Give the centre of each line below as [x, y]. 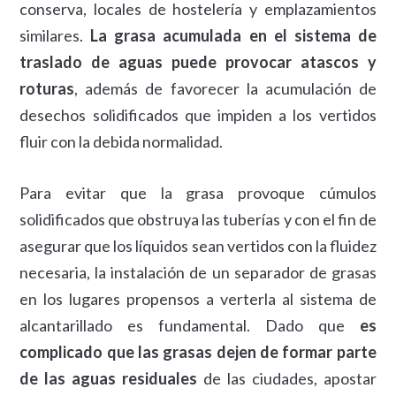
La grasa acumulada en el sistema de [233, 35]
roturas [47, 88]
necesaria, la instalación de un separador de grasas [198, 272]
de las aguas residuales [109, 378]
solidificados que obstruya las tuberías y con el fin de [198, 219]
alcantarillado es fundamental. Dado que [190, 325]
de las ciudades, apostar [287, 378]
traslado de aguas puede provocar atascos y [198, 62]
